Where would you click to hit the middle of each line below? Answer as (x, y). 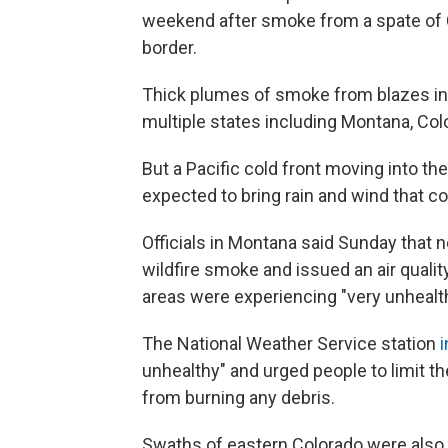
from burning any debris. (238, 398)
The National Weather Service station (291, 344)
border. (169, 48)
